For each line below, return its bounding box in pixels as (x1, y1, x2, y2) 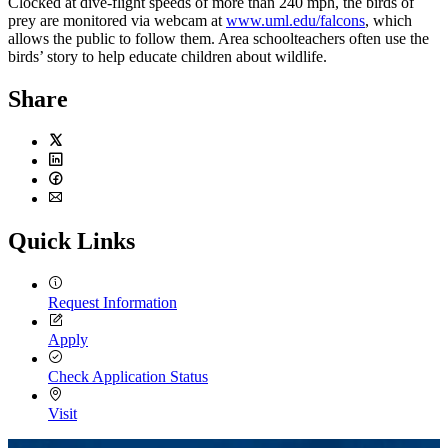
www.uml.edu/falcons (226, 11, 365, 29)
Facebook (48, 189, 110, 207)
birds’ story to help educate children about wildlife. (8, 47, 331, 65)
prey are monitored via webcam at (8, 11, 226, 29)
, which (365, 11, 412, 29)
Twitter (48, 151, 93, 169)
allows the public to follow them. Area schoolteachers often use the (8, 29, 429, 47)
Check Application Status (48, 368, 208, 386)
